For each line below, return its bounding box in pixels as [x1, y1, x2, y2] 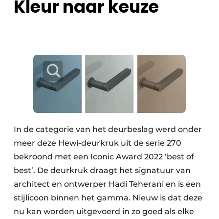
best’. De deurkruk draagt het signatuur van [14, 165, 191, 175]
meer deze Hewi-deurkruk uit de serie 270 [14, 138, 181, 148]
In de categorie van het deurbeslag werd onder [14, 124, 202, 134]
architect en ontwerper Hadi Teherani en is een [14, 179, 201, 189]
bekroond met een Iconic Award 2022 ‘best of [14, 152, 194, 161]
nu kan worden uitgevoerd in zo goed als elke [14, 206, 194, 216]
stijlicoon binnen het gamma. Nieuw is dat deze [14, 193, 202, 202]
